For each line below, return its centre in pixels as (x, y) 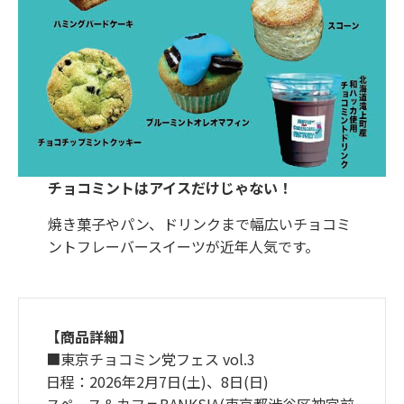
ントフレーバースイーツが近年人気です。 (183, 246)
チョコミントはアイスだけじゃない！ (170, 188)
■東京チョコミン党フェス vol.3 (151, 359)
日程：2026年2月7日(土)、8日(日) (157, 382)
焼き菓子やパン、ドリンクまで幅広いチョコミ (199, 223)
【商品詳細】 (89, 337)
